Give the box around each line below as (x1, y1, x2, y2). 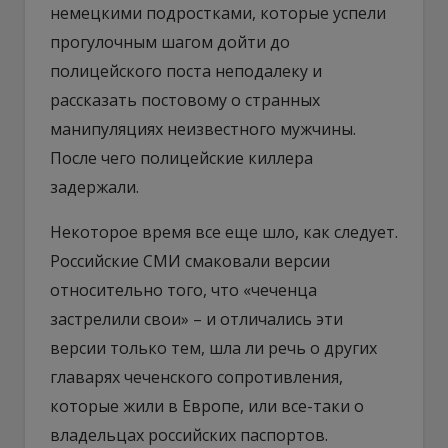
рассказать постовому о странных (50, 88, 320, 111)
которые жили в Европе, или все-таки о (50, 394, 364, 417)
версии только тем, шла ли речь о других (50, 336, 377, 359)
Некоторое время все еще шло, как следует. (50, 220, 398, 243)
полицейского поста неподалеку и (50, 59, 322, 82)
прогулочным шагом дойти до (50, 30, 290, 53)
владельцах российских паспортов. (50, 423, 328, 446)
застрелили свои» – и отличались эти (50, 307, 343, 330)
